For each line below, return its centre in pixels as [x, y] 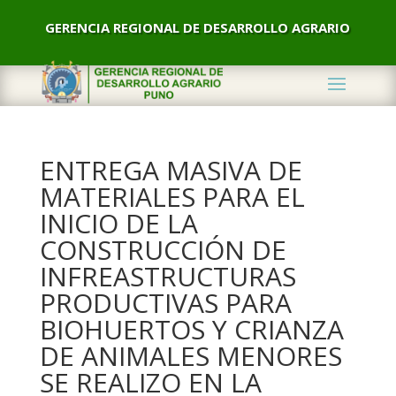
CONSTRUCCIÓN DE [163, 250]
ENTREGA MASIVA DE [171, 170]
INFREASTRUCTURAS [168, 276]
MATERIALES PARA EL [172, 197]
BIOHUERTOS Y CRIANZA [191, 329]
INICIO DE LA [118, 223]
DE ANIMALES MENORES [190, 356]
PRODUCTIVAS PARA [165, 303]
